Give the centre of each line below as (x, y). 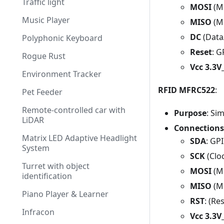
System (36, 148)
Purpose (190, 113)
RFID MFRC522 (186, 90)
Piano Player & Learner (65, 194)
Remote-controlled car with (74, 110)
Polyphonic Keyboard (62, 38)
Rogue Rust (44, 56)
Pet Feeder (42, 92)
